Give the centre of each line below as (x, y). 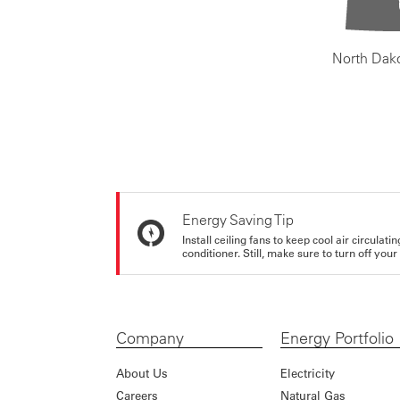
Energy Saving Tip (238, 220)
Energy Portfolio (337, 337)
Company (150, 337)
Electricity (307, 372)
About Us (142, 372)
